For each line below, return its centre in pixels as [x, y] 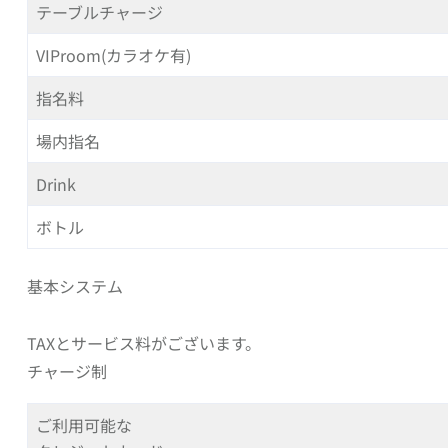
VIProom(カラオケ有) [113, 55]
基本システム [83, 286]
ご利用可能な [84, 425]
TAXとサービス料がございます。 [144, 343]
